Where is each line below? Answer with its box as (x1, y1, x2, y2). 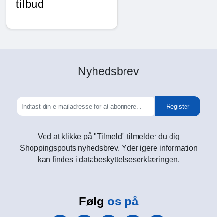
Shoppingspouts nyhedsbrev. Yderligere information (19, 144, 198, 153)
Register (166, 103, 190, 110)
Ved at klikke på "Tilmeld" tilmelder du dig (37, 132, 180, 141)
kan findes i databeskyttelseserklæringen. (37, 155, 180, 164)
